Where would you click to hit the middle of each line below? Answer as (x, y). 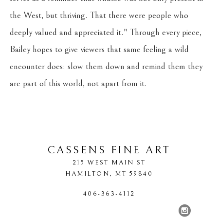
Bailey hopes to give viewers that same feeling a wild (99, 49)
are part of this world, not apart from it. (78, 83)
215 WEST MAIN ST (109, 163)
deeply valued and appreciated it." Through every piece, (106, 32)
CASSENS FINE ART (109, 150)
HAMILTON (87, 174)
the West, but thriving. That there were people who (99, 15)
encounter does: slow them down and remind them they (106, 66)
